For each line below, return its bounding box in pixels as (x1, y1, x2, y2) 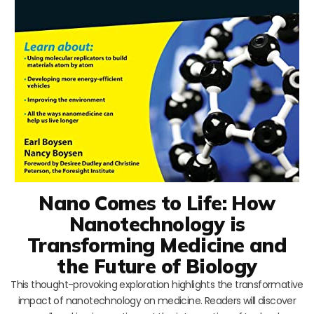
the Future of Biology (57, 253, 257, 278)
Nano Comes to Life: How (39, 190, 275, 215)
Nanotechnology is (69, 211, 245, 236)
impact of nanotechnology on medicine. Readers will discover (18, 293, 296, 308)
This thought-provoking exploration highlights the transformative (11, 277, 303, 292)
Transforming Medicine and (27, 232, 287, 257)
